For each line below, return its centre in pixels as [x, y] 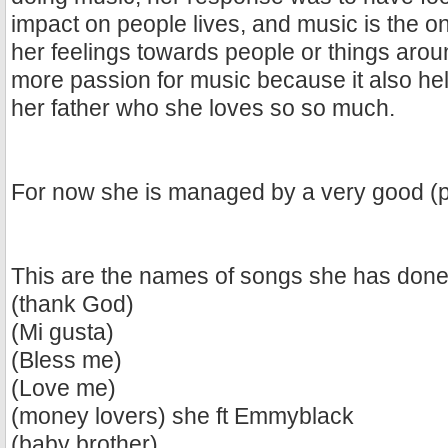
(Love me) [63, 389]
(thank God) [72, 305]
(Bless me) [66, 361]
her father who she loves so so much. [203, 109]
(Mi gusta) [62, 333]
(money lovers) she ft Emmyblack [182, 417]
